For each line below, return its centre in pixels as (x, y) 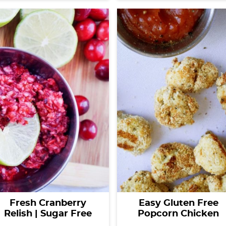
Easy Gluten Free (178, 203)
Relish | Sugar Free (48, 214)
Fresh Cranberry (48, 203)
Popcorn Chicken (178, 214)
